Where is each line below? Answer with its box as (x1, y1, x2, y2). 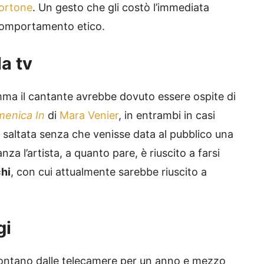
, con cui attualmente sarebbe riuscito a (11, 166, 207, 179)
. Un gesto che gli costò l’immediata (32, 1, 209, 14)
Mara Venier (60, 109, 118, 122)
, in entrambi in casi (118, 109, 215, 122)
